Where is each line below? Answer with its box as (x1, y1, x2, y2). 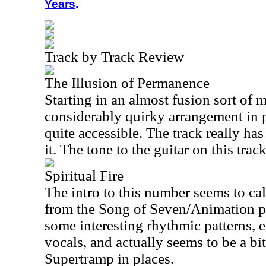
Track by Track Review (45, 49, 184, 65)
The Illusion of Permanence (45, 75, 210, 91)
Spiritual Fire (45, 167, 123, 183)
